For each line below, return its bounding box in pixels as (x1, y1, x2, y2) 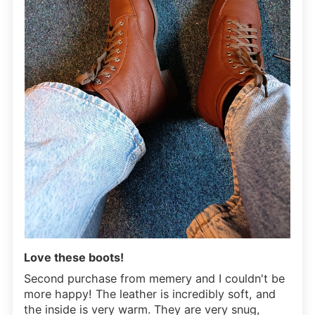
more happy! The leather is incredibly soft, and (24, 287, 276, 302)
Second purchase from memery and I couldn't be (24, 271, 285, 286)
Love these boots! (24, 250, 124, 265)
